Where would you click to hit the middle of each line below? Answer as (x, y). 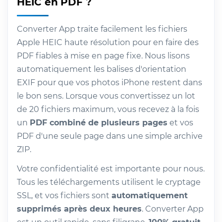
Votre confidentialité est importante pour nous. (111, 168)
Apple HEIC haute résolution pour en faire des (108, 42)
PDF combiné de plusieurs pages (99, 122)
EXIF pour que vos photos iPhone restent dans (110, 82)
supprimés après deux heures (79, 209)
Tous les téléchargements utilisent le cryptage (109, 182)
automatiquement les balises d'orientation (102, 69)
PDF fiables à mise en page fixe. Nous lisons (103, 55)
